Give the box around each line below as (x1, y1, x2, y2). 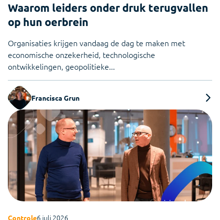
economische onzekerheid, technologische (8, 49, 155, 60)
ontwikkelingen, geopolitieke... (8, 60, 115, 72)
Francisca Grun (31, 93, 80, 102)
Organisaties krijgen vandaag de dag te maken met (8, 37, 185, 48)
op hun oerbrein (8, 15, 88, 28)
